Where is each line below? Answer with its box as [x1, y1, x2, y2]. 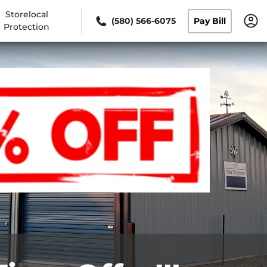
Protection [4, 21, 50, 32]
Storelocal [5, 9, 48, 20]
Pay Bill [194, 15, 226, 26]
